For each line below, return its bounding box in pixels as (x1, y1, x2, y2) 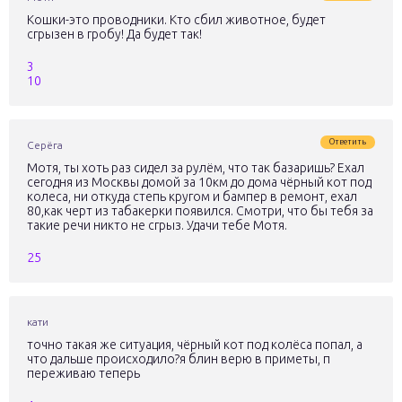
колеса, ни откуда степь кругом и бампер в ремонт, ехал (27, 189, 357, 204)
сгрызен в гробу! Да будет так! (27, 27, 202, 41)
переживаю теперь (27, 366, 140, 380)
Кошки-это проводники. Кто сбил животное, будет (27, 13, 326, 27)
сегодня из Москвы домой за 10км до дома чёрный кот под (27, 175, 371, 189)
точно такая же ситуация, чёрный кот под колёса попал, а (27, 337, 363, 352)
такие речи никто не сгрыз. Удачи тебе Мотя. (27, 218, 287, 232)
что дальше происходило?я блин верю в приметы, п (27, 352, 330, 366)
